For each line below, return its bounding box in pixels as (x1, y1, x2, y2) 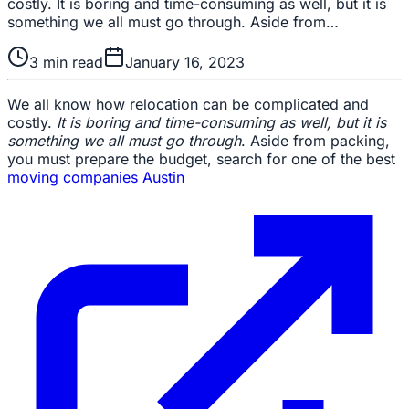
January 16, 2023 (125, 52, 245, 71)
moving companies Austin (7, 167, 184, 186)
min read (38, 52, 103, 71)
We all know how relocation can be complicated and (7, 94, 369, 113)
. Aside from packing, (241, 131, 390, 150)
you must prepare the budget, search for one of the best (7, 149, 395, 168)
